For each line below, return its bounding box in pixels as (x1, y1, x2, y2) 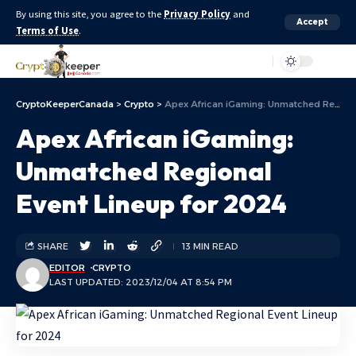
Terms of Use (16, 25, 79, 37)
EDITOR (49, 262, 85, 273)
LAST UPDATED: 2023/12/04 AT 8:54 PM (49, 277, 232, 288)
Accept (296, 17, 328, 27)
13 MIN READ (182, 240, 238, 252)
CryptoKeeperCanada (16, 99, 114, 110)
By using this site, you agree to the (16, 8, 164, 20)
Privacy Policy (164, 8, 230, 20)
